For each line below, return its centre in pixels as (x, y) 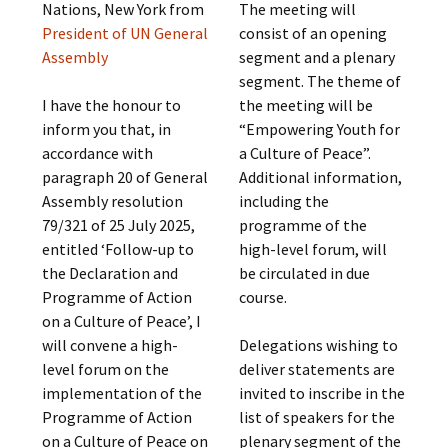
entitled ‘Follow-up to (118, 249)
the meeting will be (305, 105)
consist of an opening (312, 33)
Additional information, (320, 177)
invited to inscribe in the (321, 393)
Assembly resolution (113, 201)
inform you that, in (107, 129)
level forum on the (106, 369)
